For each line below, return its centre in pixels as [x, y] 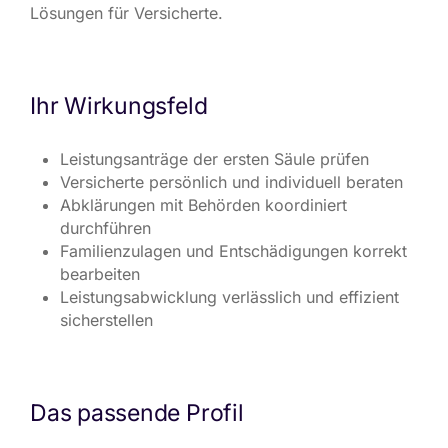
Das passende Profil [137, 413]
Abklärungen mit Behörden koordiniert [203, 205]
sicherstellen [106, 320]
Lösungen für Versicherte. [126, 13]
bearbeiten [100, 274]
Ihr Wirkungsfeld [119, 106]
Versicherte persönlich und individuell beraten [231, 182]
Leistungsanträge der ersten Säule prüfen [214, 159]
